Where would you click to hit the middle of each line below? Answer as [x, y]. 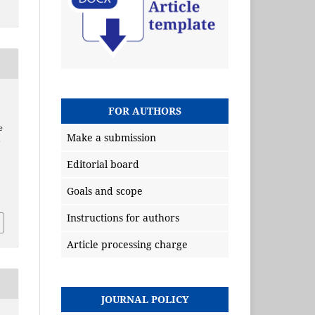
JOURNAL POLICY [145, 300]
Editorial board [103, 165]
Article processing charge [127, 245]
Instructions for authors [123, 218]
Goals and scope [105, 191]
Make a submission [111, 138]
